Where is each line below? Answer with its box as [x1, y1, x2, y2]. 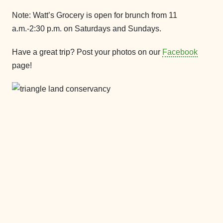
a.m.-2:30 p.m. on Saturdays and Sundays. [12, 24, 161, 33]
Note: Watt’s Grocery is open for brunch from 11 [12, 11, 177, 19]
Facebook [162, 48, 198, 56]
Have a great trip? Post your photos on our [12, 48, 162, 56]
